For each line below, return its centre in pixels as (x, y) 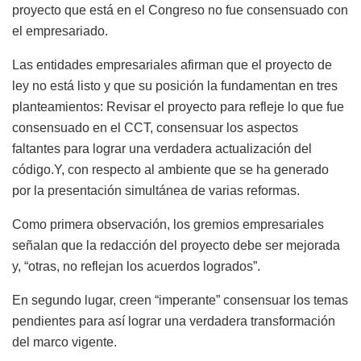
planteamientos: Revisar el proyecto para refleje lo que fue (178, 106)
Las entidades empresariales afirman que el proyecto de (172, 64)
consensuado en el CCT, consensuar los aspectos (155, 127)
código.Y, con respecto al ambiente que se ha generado (170, 169)
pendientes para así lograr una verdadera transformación (174, 321)
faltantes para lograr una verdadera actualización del (162, 148)
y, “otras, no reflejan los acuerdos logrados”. (136, 266)
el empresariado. (60, 31)
